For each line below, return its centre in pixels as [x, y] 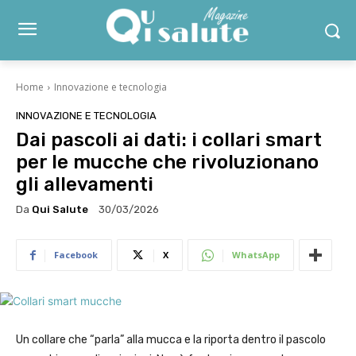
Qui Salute [60, 209]
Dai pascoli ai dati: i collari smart [169, 140]
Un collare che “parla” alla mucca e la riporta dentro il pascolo [171, 340]
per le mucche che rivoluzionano [167, 162]
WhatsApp [256, 255]
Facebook [76, 255]
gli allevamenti [85, 184]
